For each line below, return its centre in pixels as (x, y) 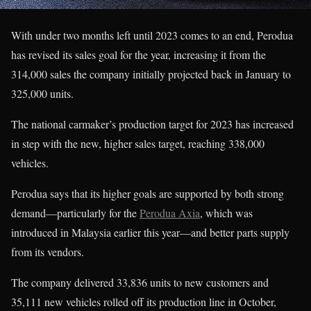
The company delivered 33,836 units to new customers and (140, 282)
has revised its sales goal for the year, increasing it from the (138, 54)
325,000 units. (42, 93)
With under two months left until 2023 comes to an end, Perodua (152, 35)
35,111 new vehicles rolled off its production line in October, (144, 301)
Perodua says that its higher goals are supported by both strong (148, 193)
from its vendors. (48, 251)
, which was (226, 212)
